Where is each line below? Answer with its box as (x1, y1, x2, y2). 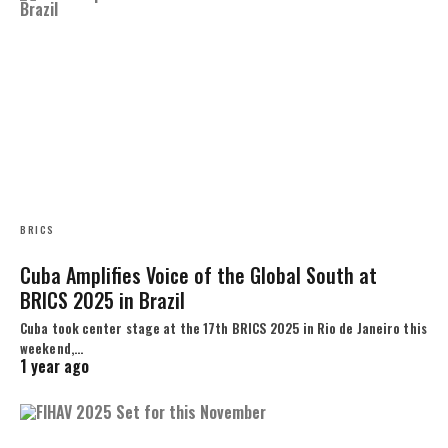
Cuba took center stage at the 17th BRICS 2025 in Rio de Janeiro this (20, 318, 427, 339)
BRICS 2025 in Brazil (20, 285, 185, 316)
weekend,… (20, 338, 83, 359)
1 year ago (20, 354, 89, 379)
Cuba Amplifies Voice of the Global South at (20, 260, 377, 291)
